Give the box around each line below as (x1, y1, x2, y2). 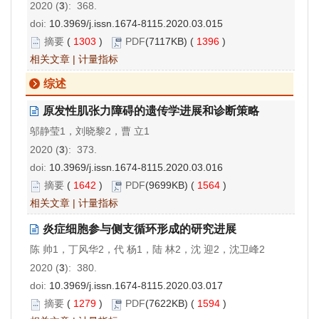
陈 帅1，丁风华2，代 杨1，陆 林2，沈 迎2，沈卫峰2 (30, 244, 265, 256)
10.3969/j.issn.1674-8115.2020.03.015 (49, 18, 223, 30)
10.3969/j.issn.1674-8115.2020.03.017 (49, 280, 223, 292)
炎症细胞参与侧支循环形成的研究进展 (43, 223, 236, 236)
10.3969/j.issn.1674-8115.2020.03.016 (49, 162, 223, 174)
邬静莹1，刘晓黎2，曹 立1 (30, 125, 150, 137)
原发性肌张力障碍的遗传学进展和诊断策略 (43, 105, 259, 117)
